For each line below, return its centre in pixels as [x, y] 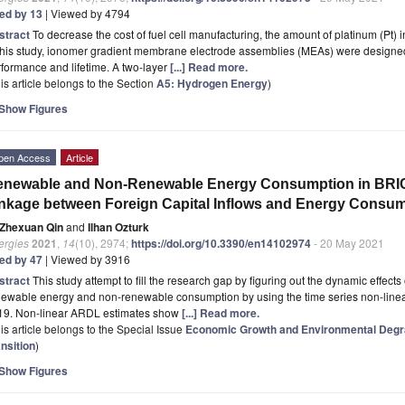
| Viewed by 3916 [86, 259]
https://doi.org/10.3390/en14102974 [221, 243]
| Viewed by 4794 [86, 13]
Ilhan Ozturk [118, 226]
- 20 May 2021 [348, 242]
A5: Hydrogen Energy [212, 83]
